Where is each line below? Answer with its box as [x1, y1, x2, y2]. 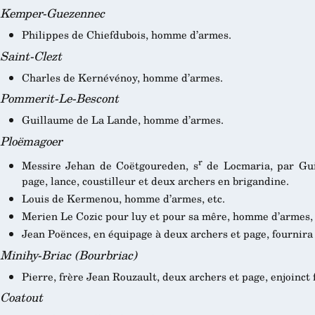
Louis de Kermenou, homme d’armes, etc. [21, 190, 225, 206]
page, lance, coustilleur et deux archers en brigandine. [21, 172, 289, 188]
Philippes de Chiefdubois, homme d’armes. [21, 27, 231, 43]
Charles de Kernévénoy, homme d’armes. [21, 69, 223, 85]
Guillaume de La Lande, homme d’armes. [21, 112, 224, 128]
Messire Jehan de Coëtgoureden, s [21, 157, 198, 173]
